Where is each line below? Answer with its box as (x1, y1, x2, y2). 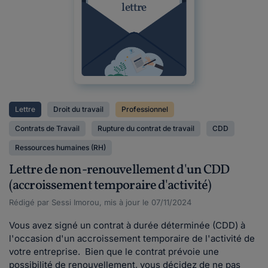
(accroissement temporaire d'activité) (9, 176, 212, 195)
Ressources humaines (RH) (15, 143, 106, 152)
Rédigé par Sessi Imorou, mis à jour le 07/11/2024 (9, 197, 191, 207)
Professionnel (121, 105, 168, 114)
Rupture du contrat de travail (98, 124, 194, 133)
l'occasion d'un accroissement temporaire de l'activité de (9, 233, 255, 244)
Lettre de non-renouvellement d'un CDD (9, 161, 230, 179)
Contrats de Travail (15, 124, 80, 133)
